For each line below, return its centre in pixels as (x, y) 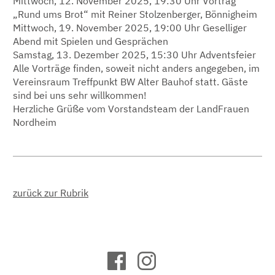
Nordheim (35, 122)
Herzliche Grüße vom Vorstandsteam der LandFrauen (131, 108)
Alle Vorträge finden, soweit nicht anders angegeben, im (136, 68)
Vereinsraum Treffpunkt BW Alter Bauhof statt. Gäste (130, 81)
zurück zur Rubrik (51, 192)
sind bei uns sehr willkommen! (80, 95)
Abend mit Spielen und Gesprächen (91, 41)
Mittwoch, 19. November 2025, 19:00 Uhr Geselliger (130, 27)
